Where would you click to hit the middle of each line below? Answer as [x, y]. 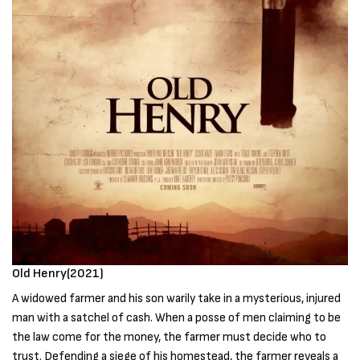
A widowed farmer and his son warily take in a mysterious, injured [177, 299]
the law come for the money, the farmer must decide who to [170, 337]
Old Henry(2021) [58, 274]
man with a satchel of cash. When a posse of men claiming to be [177, 318]
